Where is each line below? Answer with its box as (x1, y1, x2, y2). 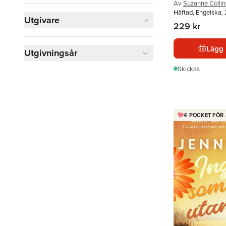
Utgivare (24, 14, 60, 27)
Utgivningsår (24, 46, 77, 60)
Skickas (178, 64, 200, 73)
